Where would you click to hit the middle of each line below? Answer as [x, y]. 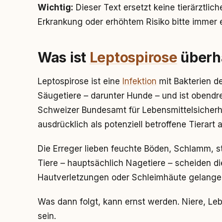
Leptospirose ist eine [80, 81]
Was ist [64, 57]
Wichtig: [55, 7]
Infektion [139, 81]
